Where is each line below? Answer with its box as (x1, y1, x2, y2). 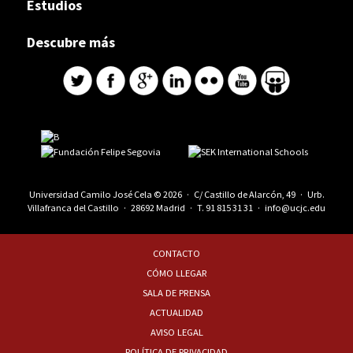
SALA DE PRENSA (143, 287, 210, 299)
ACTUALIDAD (150, 307, 203, 319)
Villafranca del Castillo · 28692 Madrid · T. (28, 201, 206, 214)
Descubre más (26, 32, 115, 51)
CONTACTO (153, 247, 200, 260)
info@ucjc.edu (265, 201, 325, 214)
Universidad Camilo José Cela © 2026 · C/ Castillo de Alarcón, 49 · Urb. (28, 188, 325, 200)
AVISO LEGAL (150, 326, 203, 339)
